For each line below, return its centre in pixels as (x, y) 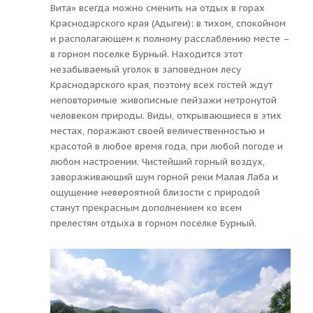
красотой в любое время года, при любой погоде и (167, 146)
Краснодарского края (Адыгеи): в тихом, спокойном (168, 23)
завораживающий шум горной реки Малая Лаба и (164, 177)
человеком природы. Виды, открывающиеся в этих (166, 115)
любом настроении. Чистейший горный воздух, (158, 161)
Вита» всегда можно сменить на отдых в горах (158, 8)
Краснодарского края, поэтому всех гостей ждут (161, 85)
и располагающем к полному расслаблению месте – (170, 38)
